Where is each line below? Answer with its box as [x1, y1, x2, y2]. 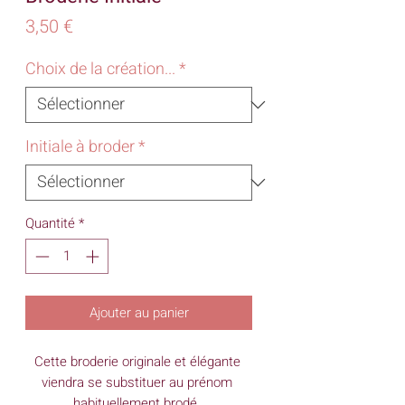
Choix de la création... [25, 57, 175, 81]
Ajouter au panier [89, 302, 189, 323]
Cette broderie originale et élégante [33, 351, 240, 372]
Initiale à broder [25, 135, 135, 159]
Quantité [25, 213, 75, 233]
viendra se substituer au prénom [42, 372, 232, 392]
